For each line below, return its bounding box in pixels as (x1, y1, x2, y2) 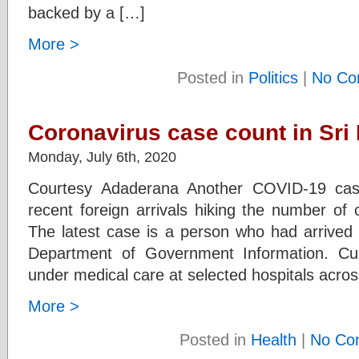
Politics (248, 68, 298, 87)
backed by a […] (28, 3, 145, 22)
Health (250, 330, 296, 349)
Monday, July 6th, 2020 (28, 148, 176, 165)
